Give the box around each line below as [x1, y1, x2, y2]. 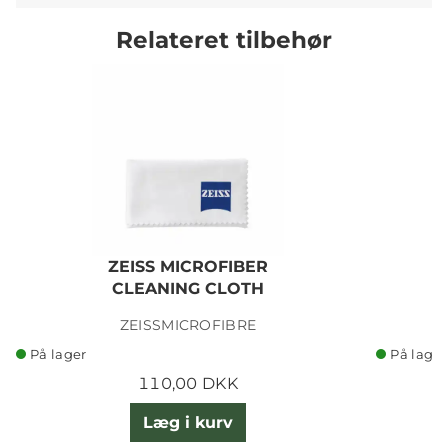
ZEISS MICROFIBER [108, 257, 268, 277]
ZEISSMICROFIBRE [119, 316, 257, 335]
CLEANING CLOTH [112, 279, 264, 299]
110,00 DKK [137, 374, 239, 394]
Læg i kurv [143, 412, 233, 432]
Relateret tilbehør [116, 24, 332, 54]
